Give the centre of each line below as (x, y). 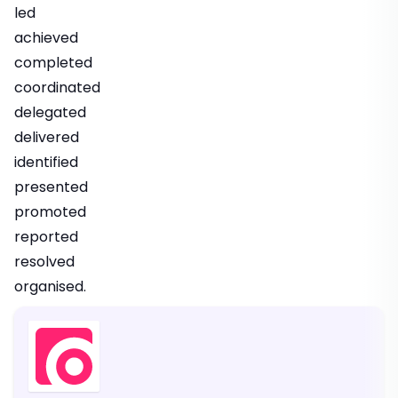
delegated (50, 113)
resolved (44, 262)
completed (53, 63)
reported (46, 237)
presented (51, 187)
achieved (46, 38)
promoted (50, 212)
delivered (47, 138)
